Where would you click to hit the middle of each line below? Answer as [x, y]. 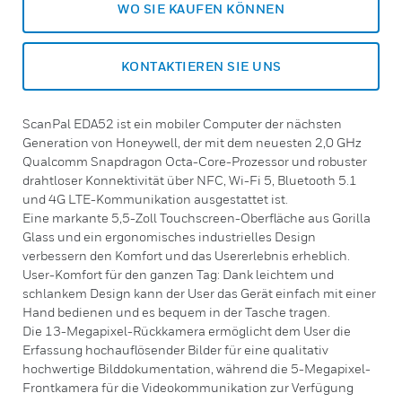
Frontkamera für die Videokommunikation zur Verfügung [188, 387]
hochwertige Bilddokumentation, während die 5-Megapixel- [197, 368]
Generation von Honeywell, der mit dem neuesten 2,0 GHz [192, 142]
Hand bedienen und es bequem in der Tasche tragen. [176, 312]
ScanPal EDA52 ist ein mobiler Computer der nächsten [182, 123]
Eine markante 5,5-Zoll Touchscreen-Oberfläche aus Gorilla [197, 218]
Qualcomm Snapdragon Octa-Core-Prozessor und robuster [195, 161]
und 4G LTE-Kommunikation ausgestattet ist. [155, 199]
